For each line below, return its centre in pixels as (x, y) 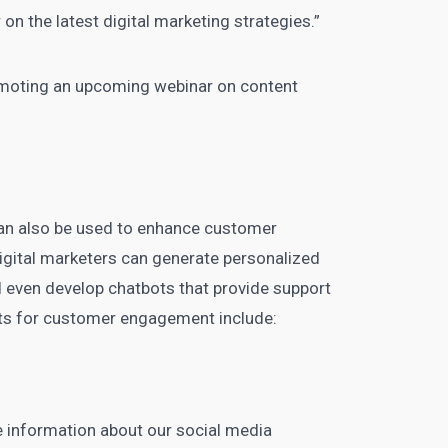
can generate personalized (219, 258)
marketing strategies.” (237, 21)
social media (224, 430)
